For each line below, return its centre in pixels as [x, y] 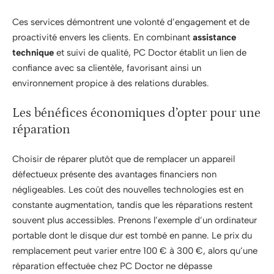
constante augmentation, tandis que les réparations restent [132, 205]
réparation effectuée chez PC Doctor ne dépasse [112, 266]
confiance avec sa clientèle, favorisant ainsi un [107, 68]
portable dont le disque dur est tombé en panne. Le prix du [132, 235]
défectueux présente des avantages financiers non [114, 174]
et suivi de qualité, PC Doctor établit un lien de [150, 53]
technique [33, 53]
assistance [214, 37]
